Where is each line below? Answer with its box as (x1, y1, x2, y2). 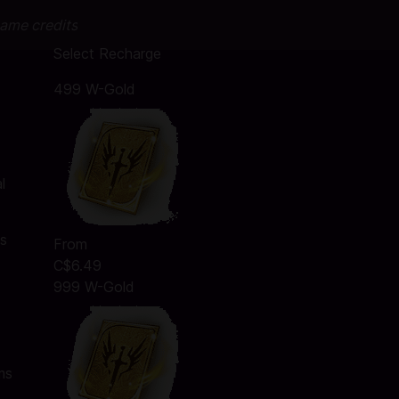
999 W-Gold (53, 278, 134, 296)
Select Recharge (53, 45, 161, 62)
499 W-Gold (53, 80, 135, 98)
